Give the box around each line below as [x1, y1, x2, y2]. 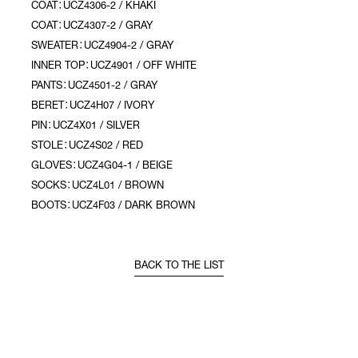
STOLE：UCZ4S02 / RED [31, 141, 144, 152]
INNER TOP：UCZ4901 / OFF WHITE [31, 61, 197, 72]
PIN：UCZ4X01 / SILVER [31, 121, 141, 132]
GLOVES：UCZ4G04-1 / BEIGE [31, 161, 173, 172]
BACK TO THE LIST [133, 261, 225, 272]
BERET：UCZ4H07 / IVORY [31, 101, 155, 112]
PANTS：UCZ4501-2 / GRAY [31, 81, 158, 92]
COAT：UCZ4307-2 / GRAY [31, 21, 153, 32]
